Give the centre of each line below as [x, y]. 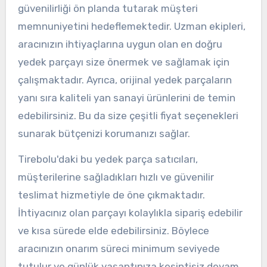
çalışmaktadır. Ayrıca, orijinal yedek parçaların [125, 80]
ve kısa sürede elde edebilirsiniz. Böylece [113, 231]
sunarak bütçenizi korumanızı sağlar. [104, 134]
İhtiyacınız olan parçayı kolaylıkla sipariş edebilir [130, 213]
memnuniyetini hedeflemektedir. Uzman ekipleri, [131, 27]
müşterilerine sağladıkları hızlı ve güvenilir [116, 177]
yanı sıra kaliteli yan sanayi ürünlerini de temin [126, 98]
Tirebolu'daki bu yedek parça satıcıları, [108, 159]
